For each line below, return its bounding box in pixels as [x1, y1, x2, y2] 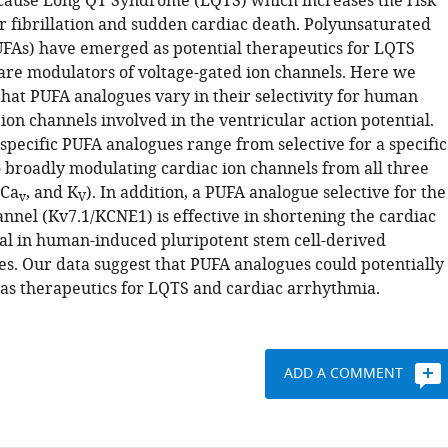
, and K [25, 181, 78, 205]
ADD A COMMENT [284, 363, 404, 384]
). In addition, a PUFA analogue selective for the [85, 181, 446, 205]
